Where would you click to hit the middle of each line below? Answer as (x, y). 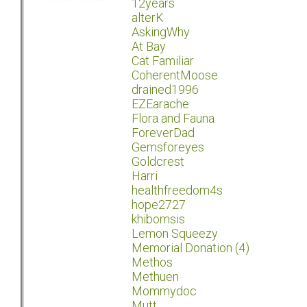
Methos (152, 262)
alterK (148, 18)
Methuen (155, 277)
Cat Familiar (163, 61)
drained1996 (165, 90)
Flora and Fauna (173, 119)
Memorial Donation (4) (191, 248)
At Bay (149, 47)
